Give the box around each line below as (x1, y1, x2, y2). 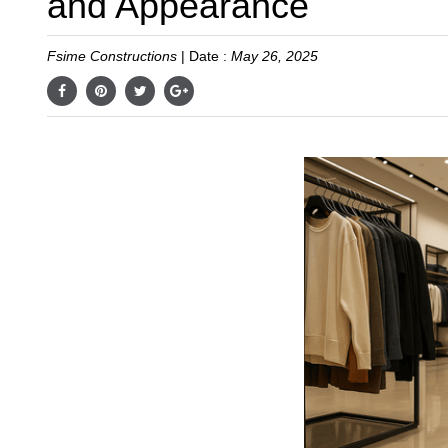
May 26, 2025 (231, 48, 318, 64)
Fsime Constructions (47, 48, 177, 64)
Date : (189, 48, 231, 64)
